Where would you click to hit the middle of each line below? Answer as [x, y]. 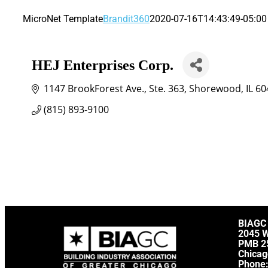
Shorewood [215, 89]
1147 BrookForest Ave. [94, 89]
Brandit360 [126, 19]
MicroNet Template [63, 19]
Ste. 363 [167, 89]
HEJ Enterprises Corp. [103, 65]
